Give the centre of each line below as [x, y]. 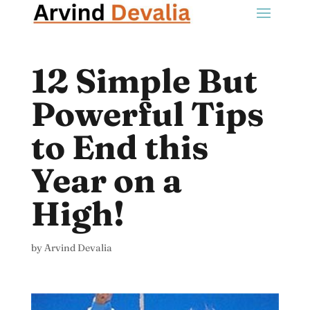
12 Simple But [144, 80]
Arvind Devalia [78, 247]
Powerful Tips [147, 113]
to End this [119, 147]
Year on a [106, 180]
